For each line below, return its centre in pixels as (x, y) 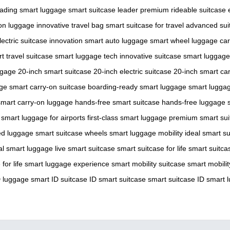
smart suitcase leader (103, 9)
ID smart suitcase (118, 179)
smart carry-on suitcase (47, 87)
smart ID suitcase (59, 179)
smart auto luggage (116, 40)
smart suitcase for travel (145, 25)
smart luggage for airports (43, 117)
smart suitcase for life (152, 148)
